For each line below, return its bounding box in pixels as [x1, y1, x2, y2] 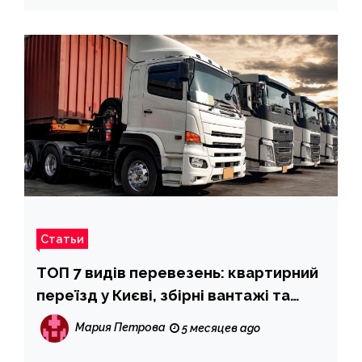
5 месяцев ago [179, 322, 260, 335]
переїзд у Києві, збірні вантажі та [36, 286, 290, 305]
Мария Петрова [75, 321, 166, 335]
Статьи [40, 232, 84, 246]
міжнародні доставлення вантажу [36, 309, 298, 327]
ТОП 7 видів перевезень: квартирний [36, 263, 318, 282]
